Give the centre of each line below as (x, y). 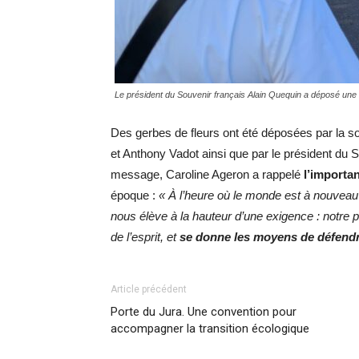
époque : (135, 196)
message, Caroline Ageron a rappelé (207, 175)
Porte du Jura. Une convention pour (204, 312)
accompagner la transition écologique (210, 329)
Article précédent (149, 290)
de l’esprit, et (145, 237)
